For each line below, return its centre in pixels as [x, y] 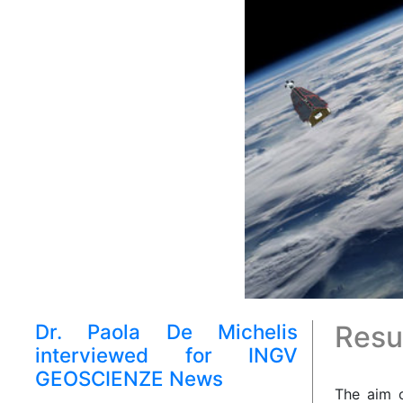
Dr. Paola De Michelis [166, 332]
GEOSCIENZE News [129, 379]
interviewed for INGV [166, 355]
